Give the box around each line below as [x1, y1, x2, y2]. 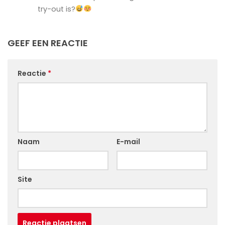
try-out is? [38, 4, 75, 14]
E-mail [116, 136, 140, 147]
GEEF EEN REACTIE [8, 36, 88, 49]
